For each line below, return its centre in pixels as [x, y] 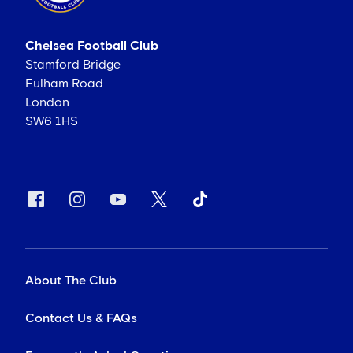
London [47, 103]
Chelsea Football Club [92, 46]
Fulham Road [64, 84]
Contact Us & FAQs [81, 319]
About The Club [71, 281]
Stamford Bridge [73, 65]
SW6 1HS [52, 122]
